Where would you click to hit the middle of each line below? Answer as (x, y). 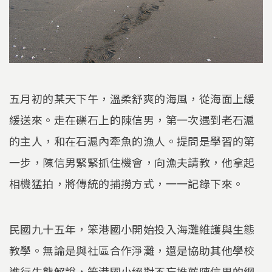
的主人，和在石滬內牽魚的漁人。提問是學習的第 (132, 141)
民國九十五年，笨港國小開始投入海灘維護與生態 (132, 229)
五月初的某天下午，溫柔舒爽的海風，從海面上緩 (132, 98)
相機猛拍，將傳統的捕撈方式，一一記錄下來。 (127, 183)
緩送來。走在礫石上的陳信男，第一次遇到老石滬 (132, 119)
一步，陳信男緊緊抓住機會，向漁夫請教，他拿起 (132, 162)
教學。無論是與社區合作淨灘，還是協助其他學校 (132, 250)
